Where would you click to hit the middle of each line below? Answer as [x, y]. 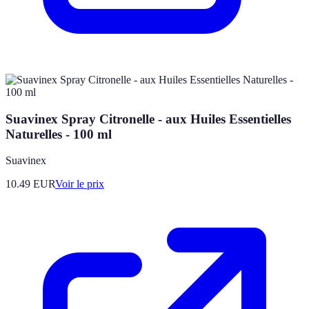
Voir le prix [80, 184]
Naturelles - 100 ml [59, 134]
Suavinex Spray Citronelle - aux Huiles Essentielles [148, 119]
